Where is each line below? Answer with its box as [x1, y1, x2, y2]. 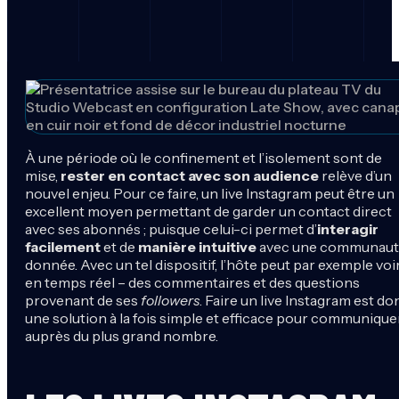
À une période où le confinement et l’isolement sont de [25, 148, 382, 167]
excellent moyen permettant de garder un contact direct [25, 201, 392, 220]
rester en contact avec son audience [61, 166, 319, 184]
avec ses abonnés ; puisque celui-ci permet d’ [25, 219, 317, 238]
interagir [317, 219, 379, 238]
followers [141, 290, 199, 309]
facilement [25, 237, 101, 256]
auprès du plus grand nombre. [25, 326, 218, 345]
